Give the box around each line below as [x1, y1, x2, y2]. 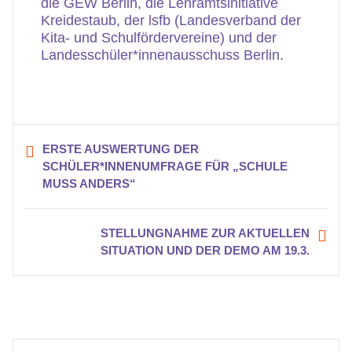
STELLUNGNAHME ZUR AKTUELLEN [101, 226, 310, 240]
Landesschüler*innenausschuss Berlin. [41, 47, 284, 63]
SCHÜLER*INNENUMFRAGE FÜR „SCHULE [42, 159, 288, 173]
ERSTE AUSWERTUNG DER [42, 142, 199, 156]
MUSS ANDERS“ [42, 177, 136, 190]
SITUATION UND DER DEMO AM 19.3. [101, 244, 310, 257]
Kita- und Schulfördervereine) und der [41, 30, 277, 46]
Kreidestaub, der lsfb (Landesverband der [41, 13, 301, 28]
